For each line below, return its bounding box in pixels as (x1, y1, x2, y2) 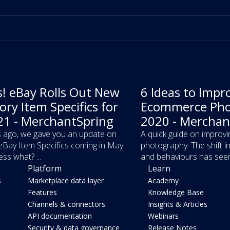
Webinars (148, 211, 179, 221)
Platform (28, 163, 62, 175)
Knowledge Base (148, 187, 204, 198)
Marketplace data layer (28, 176, 104, 186)
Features (28, 187, 57, 198)
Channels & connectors (28, 199, 106, 209)
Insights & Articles (148, 199, 208, 209)
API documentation (28, 211, 92, 221)
